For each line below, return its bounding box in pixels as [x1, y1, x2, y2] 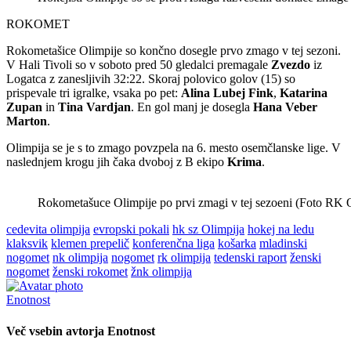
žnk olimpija [131, 265, 192, 279]
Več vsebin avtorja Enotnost [6, 324, 155, 338]
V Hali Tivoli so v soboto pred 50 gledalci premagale [6, 58, 271, 72]
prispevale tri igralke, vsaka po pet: [6, 86, 181, 100]
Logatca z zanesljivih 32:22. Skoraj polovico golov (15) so [6, 72, 295, 86]
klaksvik [6, 237, 48, 251]
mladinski [259, 237, 307, 251]
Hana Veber [253, 100, 317, 114]
